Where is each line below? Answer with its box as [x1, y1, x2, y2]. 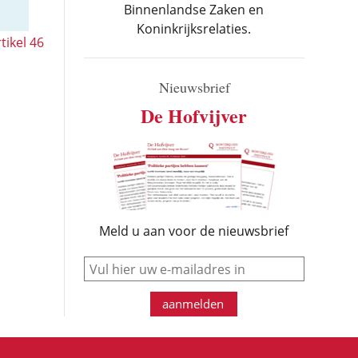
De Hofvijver [141, 101, 248, 129]
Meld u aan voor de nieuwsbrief [99, 222, 289, 240]
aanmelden [162, 296, 225, 312]
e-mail [193, 255, 228, 270]
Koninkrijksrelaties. [137, 20, 252, 38]
